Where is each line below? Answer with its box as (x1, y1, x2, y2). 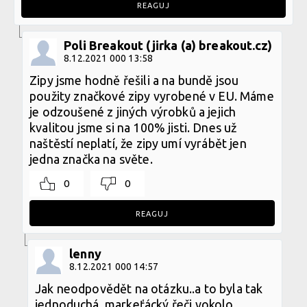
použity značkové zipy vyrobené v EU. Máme (29, 88, 274, 103)
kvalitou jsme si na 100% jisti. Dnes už (29, 120, 237, 134)
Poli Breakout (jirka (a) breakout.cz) (64, 38, 273, 52)
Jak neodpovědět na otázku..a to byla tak (35, 281, 263, 295)
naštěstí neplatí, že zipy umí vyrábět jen (29, 136, 247, 150)
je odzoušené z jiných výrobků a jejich (29, 104, 236, 119)
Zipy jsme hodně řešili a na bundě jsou (29, 73, 239, 87)
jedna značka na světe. (29, 151, 153, 166)
